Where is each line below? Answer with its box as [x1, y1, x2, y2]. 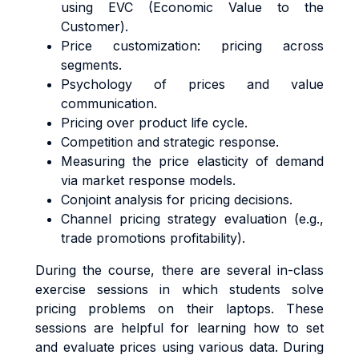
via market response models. [61, 172, 236, 188]
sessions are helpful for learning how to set [35, 320, 324, 336]
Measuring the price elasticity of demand [61, 153, 324, 169]
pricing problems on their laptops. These [35, 301, 324, 317]
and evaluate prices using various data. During [35, 339, 324, 355]
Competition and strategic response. [61, 134, 279, 150]
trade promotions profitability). [61, 230, 249, 246]
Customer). [61, 18, 128, 34]
